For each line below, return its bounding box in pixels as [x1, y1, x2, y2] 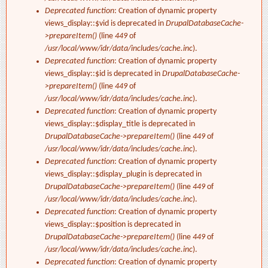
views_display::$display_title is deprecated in [45, 120, 195, 129]
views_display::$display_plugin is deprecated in [45, 170, 202, 179]
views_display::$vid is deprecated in [45, 19, 166, 29]
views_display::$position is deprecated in [45, 220, 181, 230]
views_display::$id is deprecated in [45, 69, 162, 79]
